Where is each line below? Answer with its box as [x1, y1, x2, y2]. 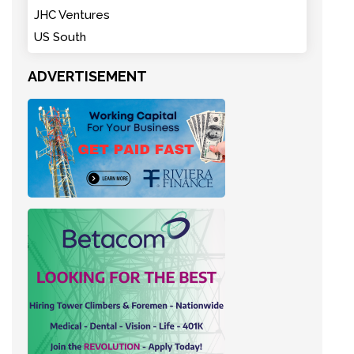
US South [34, 30, 86, 45]
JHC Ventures [34, 8, 110, 23]
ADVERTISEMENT [28, 68, 147, 85]
